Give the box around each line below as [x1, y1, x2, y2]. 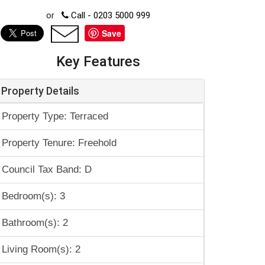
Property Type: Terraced [2, 111, 108, 122]
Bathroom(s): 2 [2, 217, 68, 228]
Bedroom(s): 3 [2, 190, 65, 202]
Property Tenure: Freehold [2, 137, 117, 148]
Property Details [1, 85, 79, 97]
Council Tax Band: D [2, 164, 92, 175]
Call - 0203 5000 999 [69, 10, 150, 21]
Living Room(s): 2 [2, 244, 80, 255]
